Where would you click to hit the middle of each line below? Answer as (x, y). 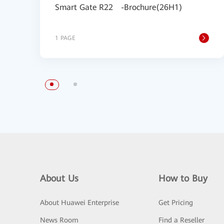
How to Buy (183, 178)
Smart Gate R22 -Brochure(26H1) (119, 7)
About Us (59, 178)
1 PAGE (65, 38)
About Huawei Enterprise (79, 202)
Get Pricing (175, 202)
